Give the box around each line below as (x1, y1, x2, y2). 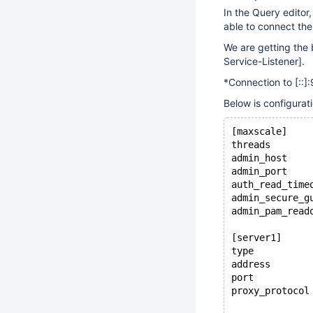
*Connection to (224, 76, 295, 88)
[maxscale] (231, 126, 287, 137)
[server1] (231, 232, 282, 243)
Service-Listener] (224, 55, 302, 67)
